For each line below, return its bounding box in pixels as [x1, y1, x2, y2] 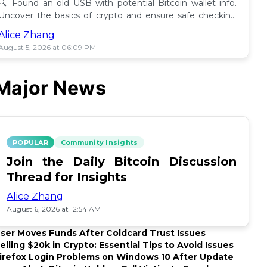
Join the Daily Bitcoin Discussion [7, 154, 237, 169]
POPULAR [13, 138, 48, 147]
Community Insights [60, 138, 138, 147]
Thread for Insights [7, 170, 127, 184]
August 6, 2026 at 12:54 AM [7, 204, 101, 213]
